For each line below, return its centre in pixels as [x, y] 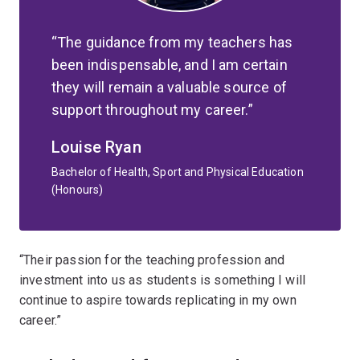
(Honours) [78, 189]
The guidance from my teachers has [175, 42]
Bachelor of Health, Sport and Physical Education [178, 172]
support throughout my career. [150, 109]
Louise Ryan [96, 147]
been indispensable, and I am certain [170, 64]
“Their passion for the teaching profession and [152, 260]
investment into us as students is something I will [163, 280]
